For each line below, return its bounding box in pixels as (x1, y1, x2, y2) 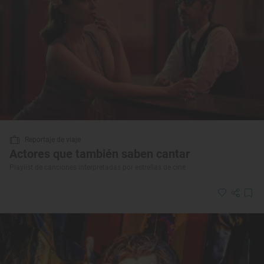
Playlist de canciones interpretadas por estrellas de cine (9, 163, 186, 172)
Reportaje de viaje (25, 136, 81, 144)
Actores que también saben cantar (9, 147, 190, 161)
